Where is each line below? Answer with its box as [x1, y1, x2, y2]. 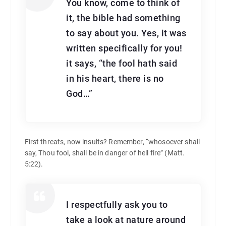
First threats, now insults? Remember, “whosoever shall [24, 138, 200, 146]
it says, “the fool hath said [66, 59, 178, 69]
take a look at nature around [66, 214, 186, 225]
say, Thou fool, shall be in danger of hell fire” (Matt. [24, 149, 185, 157]
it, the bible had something [66, 13, 181, 24]
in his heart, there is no [66, 74, 164, 84]
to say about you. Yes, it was [66, 28, 187, 39]
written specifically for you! [66, 43, 183, 54]
